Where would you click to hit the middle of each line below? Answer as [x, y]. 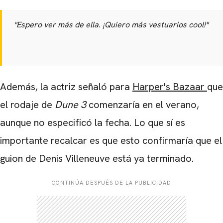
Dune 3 [70, 105]
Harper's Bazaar [170, 87]
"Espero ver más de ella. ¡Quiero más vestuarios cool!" [111, 25]
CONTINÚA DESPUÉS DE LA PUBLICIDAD [111, 183]
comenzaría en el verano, [143, 105]
